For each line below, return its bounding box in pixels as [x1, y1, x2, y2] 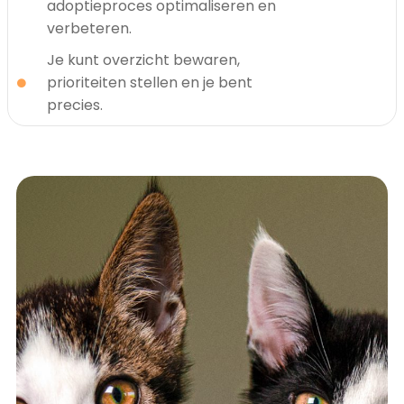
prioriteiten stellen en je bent [46, 72, 252, 94]
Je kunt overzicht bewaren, [46, 50, 240, 71]
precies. [46, 95, 103, 116]
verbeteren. [46, 18, 132, 40]
